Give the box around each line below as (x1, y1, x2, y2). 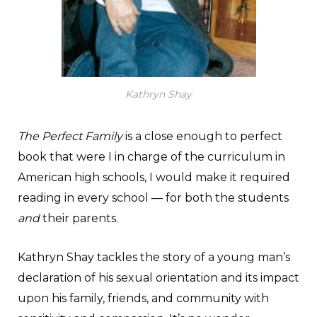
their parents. (40, 211, 118, 225)
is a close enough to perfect (122, 129, 282, 143)
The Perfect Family (18, 129, 122, 143)
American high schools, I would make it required (18, 170, 290, 184)
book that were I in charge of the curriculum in (18, 149, 285, 163)
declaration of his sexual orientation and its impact (18, 270, 299, 284)
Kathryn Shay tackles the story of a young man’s (18, 250, 290, 264)
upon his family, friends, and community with (18, 291, 269, 305)
